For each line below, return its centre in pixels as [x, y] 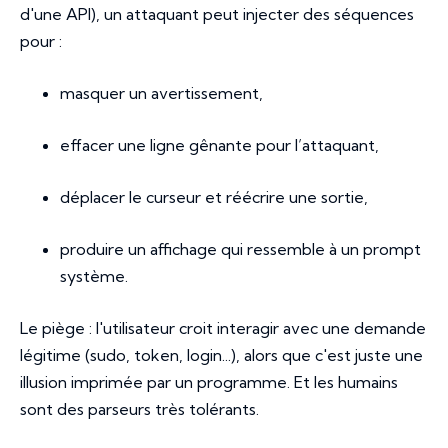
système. [94, 276]
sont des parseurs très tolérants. [139, 409]
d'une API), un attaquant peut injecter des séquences [217, 14]
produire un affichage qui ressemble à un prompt [240, 249]
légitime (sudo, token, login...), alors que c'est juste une [221, 355]
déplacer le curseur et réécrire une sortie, [214, 197]
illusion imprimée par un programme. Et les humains [209, 382]
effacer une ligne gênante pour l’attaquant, [219, 145]
